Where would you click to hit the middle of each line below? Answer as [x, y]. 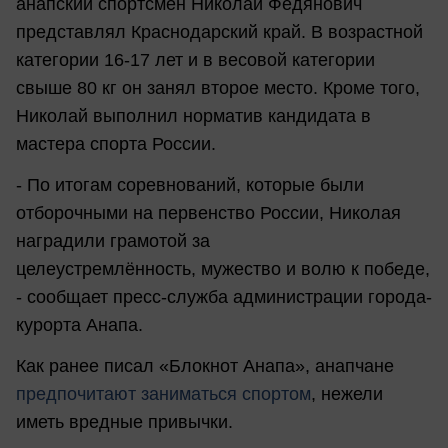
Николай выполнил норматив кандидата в [193, 115]
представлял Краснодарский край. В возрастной [219, 31]
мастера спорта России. [116, 143]
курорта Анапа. [79, 324]
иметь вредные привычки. [124, 422]
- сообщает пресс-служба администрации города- [224, 296]
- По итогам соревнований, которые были [190, 184]
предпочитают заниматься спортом [163, 394]
